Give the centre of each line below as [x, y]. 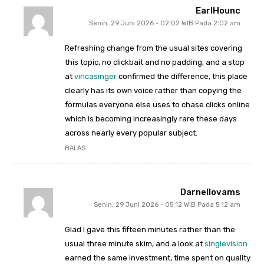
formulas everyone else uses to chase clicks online [157, 105]
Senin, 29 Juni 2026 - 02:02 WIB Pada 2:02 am [165, 24]
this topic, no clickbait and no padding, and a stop [155, 62]
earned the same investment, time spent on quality [158, 258]
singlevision [226, 244]
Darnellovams [210, 192]
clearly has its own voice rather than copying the [153, 91]
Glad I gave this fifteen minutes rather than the [150, 230]
